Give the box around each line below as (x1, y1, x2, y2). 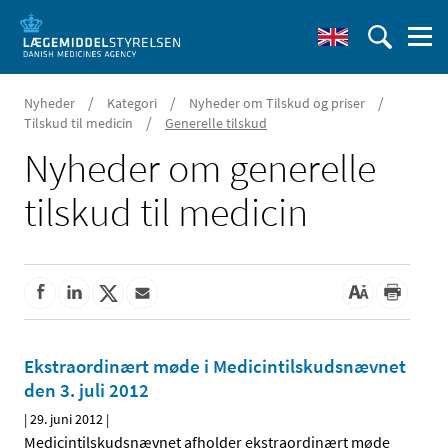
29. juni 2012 (30, 410, 103, 429)
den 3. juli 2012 (24, 378, 149, 403)
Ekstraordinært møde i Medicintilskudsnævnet (24, 354, 406, 379)
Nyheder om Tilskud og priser (189, 94, 365, 112)
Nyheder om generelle (24, 143, 376, 193)
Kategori (107, 94, 157, 112)
